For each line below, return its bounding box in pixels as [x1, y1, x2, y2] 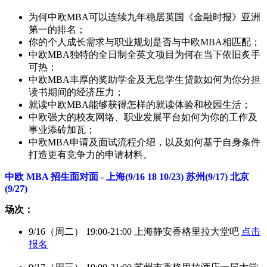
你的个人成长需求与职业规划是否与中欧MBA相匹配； [29, 36, 260, 47]
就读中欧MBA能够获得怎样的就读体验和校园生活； [29, 99, 251, 110]
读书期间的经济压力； [29, 86, 124, 97]
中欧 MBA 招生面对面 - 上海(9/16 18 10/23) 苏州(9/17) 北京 [5, 171, 249, 182]
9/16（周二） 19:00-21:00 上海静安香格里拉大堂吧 [29, 226, 241, 237]
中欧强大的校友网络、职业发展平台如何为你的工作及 [29, 111, 257, 122]
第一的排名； [29, 24, 86, 35]
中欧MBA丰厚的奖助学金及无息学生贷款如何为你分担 [29, 74, 260, 85]
